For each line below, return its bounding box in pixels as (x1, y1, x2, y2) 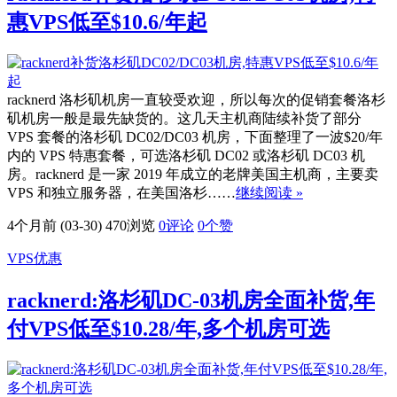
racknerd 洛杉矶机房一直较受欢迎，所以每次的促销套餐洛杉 (7, 91, 385, 107)
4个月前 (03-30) (7, 217, 102, 233)
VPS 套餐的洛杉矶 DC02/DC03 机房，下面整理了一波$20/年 (7, 128, 383, 144)
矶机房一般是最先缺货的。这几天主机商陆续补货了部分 (7, 110, 362, 126)
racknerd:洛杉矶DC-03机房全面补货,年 (7, 288, 375, 312)
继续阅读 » (236, 184, 303, 200)
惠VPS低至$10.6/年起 (7, 10, 207, 34)
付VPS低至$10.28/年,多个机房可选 (7, 316, 330, 340)
